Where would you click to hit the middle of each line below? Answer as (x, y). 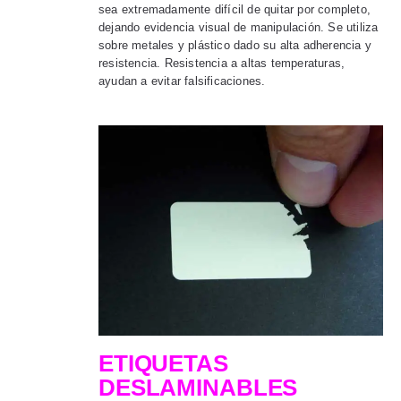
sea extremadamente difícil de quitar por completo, (235, 10)
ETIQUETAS (163, 364)
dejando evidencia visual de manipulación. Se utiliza (239, 28)
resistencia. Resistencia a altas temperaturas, (222, 64)
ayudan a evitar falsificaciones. (182, 81)
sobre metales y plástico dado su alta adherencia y (235, 46)
